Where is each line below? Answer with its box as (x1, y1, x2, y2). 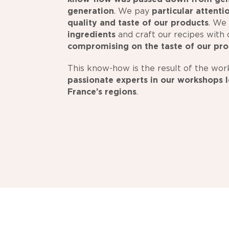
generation (67, 6, 114, 16)
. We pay (114, 6, 152, 16)
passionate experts (67, 75, 148, 85)
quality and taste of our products (67, 18, 209, 28)
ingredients (67, 30, 116, 40)
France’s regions (67, 87, 136, 97)
